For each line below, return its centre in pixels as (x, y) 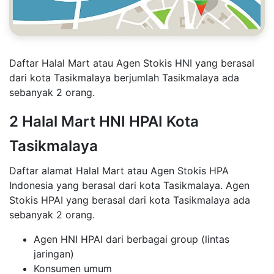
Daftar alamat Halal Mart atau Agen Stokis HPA (119, 170)
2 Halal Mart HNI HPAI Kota (104, 121)
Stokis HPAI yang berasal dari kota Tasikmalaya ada (130, 200)
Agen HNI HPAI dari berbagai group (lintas (131, 239)
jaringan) (54, 254)
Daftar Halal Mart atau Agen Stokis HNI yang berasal (132, 63)
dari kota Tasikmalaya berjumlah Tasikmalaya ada (124, 77)
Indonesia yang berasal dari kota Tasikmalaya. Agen (129, 185)
